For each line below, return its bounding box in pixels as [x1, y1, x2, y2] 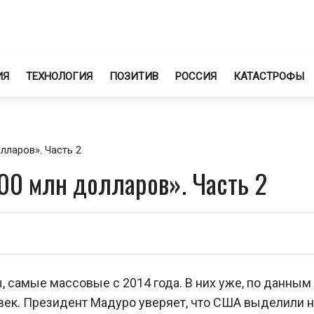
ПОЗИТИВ [109, 70, 158, 83]
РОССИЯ [175, 70, 217, 83]
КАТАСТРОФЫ [233, 70, 304, 83]
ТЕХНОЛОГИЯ [26, 70, 93, 83]
